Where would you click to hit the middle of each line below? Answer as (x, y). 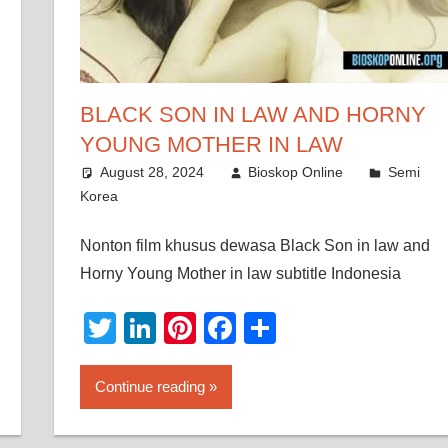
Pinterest (259, 328)
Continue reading (149, 387)
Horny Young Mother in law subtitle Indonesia (240, 274)
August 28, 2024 (151, 172)
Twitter (163, 328)
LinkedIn (216, 328)
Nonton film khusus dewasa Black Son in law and (254, 246)
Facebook (306, 328)
